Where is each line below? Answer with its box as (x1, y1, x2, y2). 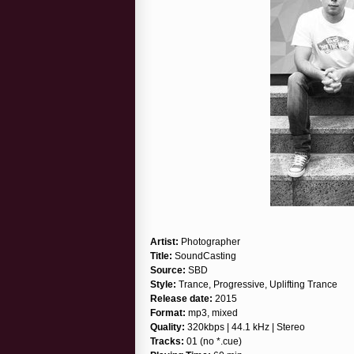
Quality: (150, 321, 185, 333)
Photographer (179, 235, 240, 247)
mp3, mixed (186, 307, 238, 318)
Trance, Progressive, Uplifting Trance (176, 278, 337, 290)
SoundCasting (172, 250, 236, 262)
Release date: (150, 292, 213, 304)
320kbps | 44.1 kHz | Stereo (185, 321, 305, 333)
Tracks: (150, 335, 184, 347)
